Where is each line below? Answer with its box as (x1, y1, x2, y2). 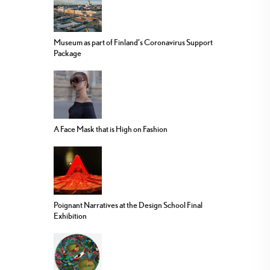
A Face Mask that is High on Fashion (54, 124, 168, 134)
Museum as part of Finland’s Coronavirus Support (54, 37, 213, 48)
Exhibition (54, 211, 87, 221)
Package (54, 48, 81, 58)
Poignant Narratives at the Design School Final (54, 200, 202, 210)
